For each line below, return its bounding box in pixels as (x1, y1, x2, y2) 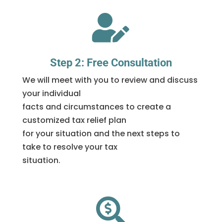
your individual (22, 88, 81, 100)
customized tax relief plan (22, 114, 126, 126)
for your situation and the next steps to (22, 128, 180, 140)
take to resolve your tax (22, 141, 117, 153)
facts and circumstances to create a (22, 101, 171, 113)
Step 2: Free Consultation (50, 56, 172, 69)
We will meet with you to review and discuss (22, 74, 198, 86)
